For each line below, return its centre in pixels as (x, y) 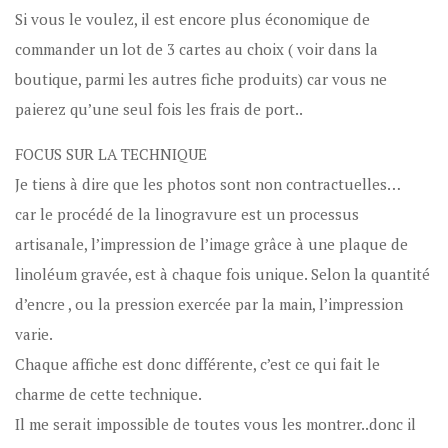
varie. (34, 333)
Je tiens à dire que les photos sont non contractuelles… (208, 183)
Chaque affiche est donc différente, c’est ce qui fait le (198, 363)
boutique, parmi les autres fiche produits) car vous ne (201, 78)
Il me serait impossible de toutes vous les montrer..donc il (216, 423)
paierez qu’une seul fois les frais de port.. (159, 108)
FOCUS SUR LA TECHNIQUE (111, 153)
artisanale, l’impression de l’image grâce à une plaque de (212, 243)
